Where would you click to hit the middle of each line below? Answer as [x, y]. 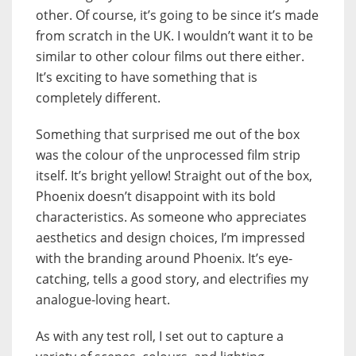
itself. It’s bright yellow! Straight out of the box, [174, 176]
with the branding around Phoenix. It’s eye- [164, 259]
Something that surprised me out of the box [168, 135]
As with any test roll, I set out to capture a [160, 337]
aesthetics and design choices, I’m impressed [170, 238]
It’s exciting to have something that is [147, 77]
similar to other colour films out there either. [170, 57]
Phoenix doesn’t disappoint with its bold [156, 197]
